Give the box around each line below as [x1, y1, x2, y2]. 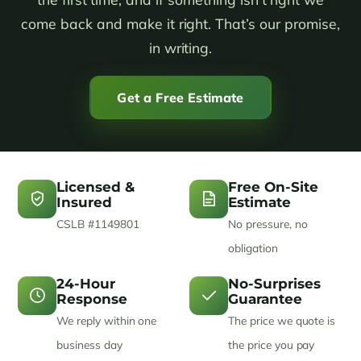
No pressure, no [228, 216, 308, 230]
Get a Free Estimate [117, 89, 244, 106]
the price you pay [228, 337, 315, 351]
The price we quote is [228, 313, 336, 327]
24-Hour [56, 275, 115, 292]
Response [56, 290, 127, 307]
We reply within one [56, 313, 157, 327]
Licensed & [56, 178, 135, 195]
